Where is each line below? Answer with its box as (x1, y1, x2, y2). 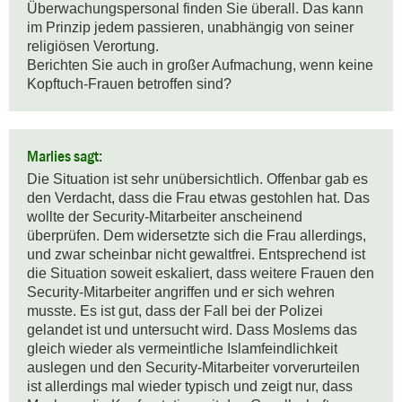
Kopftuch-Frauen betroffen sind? (27, 76, 232, 92)
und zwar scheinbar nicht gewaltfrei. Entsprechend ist (27, 247, 365, 263)
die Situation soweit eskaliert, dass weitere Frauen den (27, 266, 374, 282)
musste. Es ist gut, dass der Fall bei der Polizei (27, 303, 323, 319)
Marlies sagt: (27, 147, 102, 166)
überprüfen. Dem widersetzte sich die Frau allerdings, (27, 228, 366, 244)
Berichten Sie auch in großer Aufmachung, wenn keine (27, 57, 373, 74)
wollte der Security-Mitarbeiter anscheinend (27, 209, 302, 225)
